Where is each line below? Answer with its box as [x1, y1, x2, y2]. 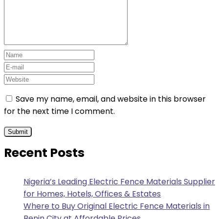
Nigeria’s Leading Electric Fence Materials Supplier [23, 176, 215, 187]
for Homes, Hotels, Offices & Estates [23, 188, 161, 199]
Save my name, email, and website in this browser [16, 93, 206, 105]
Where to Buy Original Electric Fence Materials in [23, 200, 210, 212]
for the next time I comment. [4, 106, 115, 117]
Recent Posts [4, 144, 85, 161]
